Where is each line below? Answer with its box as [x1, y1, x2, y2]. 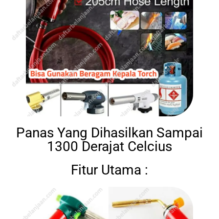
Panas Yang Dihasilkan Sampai [16, 124, 203, 141]
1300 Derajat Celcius [47, 138, 172, 154]
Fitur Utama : [71, 161, 148, 178]
